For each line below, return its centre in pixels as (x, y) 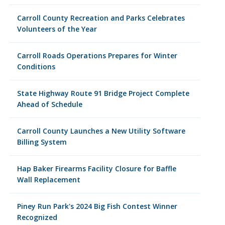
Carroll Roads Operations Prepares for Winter (97, 55)
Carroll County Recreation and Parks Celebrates (101, 18)
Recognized (37, 217)
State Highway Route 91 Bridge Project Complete (103, 93)
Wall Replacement (48, 180)
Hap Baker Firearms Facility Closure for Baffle (96, 168)
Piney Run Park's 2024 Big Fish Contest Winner (97, 206)
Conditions (36, 67)
